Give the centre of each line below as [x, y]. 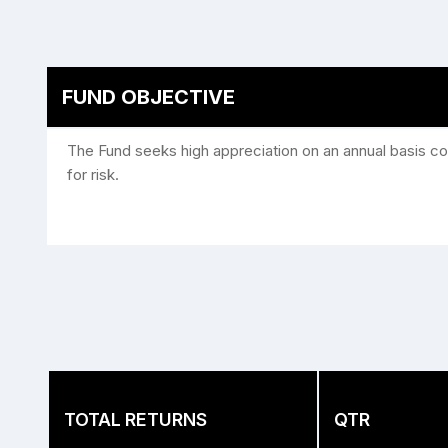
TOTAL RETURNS [135, 419]
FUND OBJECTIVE [148, 97]
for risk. [93, 174]
